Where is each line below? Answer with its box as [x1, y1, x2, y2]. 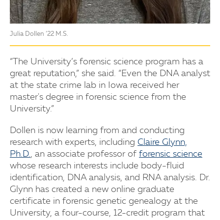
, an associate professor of [30, 149, 139, 159]
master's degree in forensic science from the [10, 92, 186, 102]
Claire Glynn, [137, 137, 187, 147]
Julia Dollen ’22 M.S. [10, 30, 68, 37]
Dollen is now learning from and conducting [10, 126, 185, 135]
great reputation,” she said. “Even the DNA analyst [10, 69, 210, 78]
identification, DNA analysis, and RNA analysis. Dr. [10, 173, 210, 182]
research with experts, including [10, 137, 137, 147]
